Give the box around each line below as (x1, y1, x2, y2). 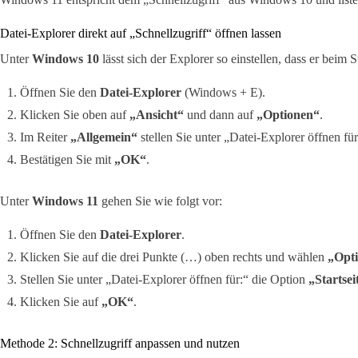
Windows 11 (32, 194, 98, 209)
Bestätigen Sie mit (20, 153, 114, 167)
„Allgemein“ (70, 130, 137, 145)
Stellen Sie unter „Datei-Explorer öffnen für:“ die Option (20, 272, 308, 287)
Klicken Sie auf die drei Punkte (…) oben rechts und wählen (20, 250, 328, 265)
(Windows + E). (181, 86, 265, 100)
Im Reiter (20, 130, 70, 145)
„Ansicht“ (129, 108, 184, 122)
